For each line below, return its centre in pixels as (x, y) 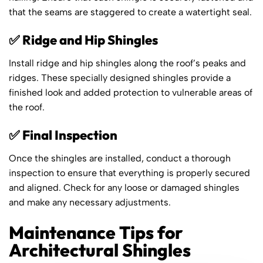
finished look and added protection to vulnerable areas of (131, 92)
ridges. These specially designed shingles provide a (120, 77)
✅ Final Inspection (63, 135)
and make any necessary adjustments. (90, 202)
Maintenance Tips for (96, 232)
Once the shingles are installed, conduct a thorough (120, 158)
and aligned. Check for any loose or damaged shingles (124, 187)
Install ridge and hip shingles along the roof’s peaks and (127, 63)
